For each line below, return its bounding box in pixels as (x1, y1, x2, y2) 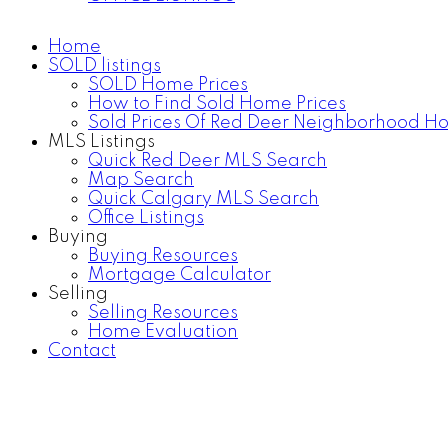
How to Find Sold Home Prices (88, 95, 346, 113)
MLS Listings (48, 133, 155, 151)
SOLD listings (48, 57, 161, 75)
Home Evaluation (88, 323, 238, 341)
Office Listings (88, 209, 204, 227)
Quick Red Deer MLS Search (88, 152, 327, 170)
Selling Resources (88, 304, 238, 322)
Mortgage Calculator (88, 266, 271, 284)
